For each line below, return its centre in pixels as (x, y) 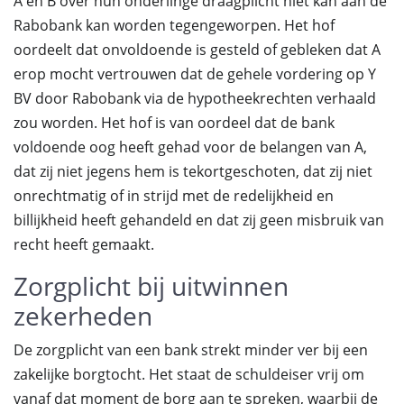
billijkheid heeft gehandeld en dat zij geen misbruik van (199, 220)
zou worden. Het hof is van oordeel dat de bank (174, 123)
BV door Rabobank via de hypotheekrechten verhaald (195, 98)
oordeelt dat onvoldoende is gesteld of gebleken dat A (197, 50)
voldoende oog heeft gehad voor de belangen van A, (190, 147)
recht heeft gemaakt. (84, 244)
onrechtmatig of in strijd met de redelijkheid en (174, 196)
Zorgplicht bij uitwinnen (151, 286)
